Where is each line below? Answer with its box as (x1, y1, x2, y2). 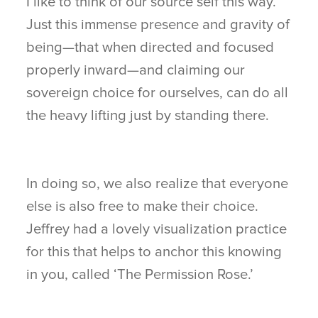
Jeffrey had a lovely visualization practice (26, 219, 287, 238)
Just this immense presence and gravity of (26, 15, 290, 33)
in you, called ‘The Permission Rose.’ (26, 265, 254, 283)
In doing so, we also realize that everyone (26, 174, 289, 192)
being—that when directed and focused (26, 38, 275, 56)
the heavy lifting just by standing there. (26, 106, 270, 124)
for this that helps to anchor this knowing (26, 242, 283, 261)
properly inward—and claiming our (26, 60, 246, 79)
